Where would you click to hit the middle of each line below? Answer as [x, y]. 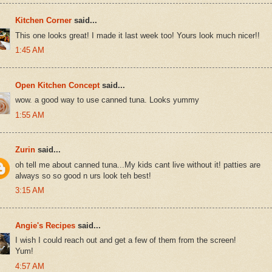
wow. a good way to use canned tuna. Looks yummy [107, 100]
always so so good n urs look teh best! [83, 175]
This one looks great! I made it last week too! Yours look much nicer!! [138, 35]
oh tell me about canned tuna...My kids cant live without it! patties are [138, 165]
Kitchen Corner [43, 21]
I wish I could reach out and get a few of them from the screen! [126, 240]
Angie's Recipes [45, 225]
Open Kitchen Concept [57, 85]
